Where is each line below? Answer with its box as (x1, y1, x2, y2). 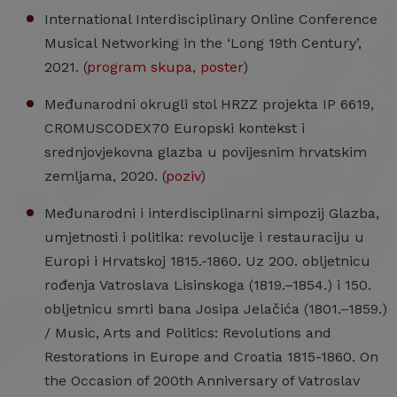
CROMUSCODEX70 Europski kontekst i (44, 120, 305, 136)
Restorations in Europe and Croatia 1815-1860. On (44, 348, 378, 365)
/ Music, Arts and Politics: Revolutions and (44, 324, 331, 341)
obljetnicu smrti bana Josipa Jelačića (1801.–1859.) (44, 300, 387, 317)
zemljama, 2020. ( (44, 167, 166, 184)
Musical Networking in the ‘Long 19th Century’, (44, 35, 362, 51)
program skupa (87, 58, 192, 75)
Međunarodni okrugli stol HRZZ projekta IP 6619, (44, 96, 374, 113)
